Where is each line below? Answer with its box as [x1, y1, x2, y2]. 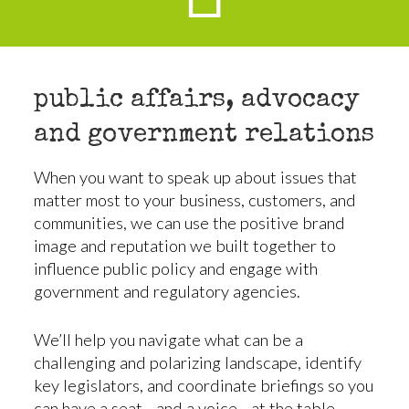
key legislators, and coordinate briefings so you [33, 374, 373, 395]
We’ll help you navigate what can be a [33, 329, 303, 350]
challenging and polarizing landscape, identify [33, 351, 362, 372]
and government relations [33, 123, 374, 149]
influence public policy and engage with [33, 258, 318, 279]
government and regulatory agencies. [33, 281, 300, 302]
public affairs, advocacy [33, 89, 360, 114]
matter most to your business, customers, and [33, 190, 356, 211]
